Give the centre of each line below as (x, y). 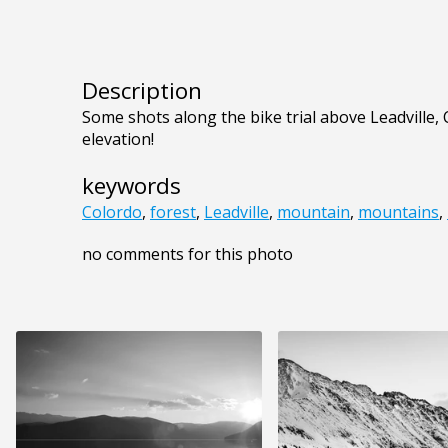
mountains (398, 212)
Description (142, 91)
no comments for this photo (187, 254)
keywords (131, 186)
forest (173, 212)
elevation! (118, 139)
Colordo (112, 212)
